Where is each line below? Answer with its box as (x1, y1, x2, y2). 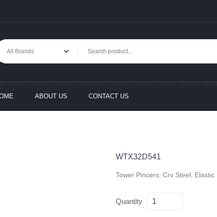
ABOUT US (35, 93, 67, 100)
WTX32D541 (116, 153, 161, 161)
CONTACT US (89, 93, 129, 100)
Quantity (116, 197, 142, 205)
